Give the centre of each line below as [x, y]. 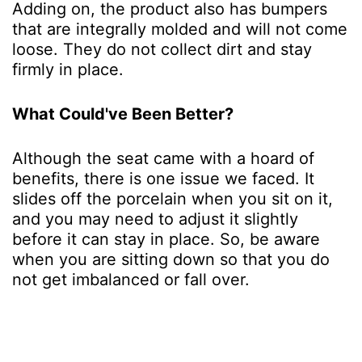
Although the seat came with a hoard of [163, 159]
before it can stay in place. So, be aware [166, 240]
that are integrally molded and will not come [180, 29]
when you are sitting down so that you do [171, 260]
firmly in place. [68, 70]
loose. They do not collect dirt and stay [162, 50]
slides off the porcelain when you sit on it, [173, 199]
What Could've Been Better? [123, 114]
